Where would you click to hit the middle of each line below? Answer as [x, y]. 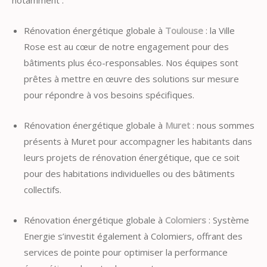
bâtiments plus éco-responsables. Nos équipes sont [131, 62]
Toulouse [184, 30]
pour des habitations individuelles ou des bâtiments [129, 173]
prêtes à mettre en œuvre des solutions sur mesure [131, 78]
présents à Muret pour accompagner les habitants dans [138, 141]
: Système [228, 220]
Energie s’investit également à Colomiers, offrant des [133, 236]
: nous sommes [222, 125]
